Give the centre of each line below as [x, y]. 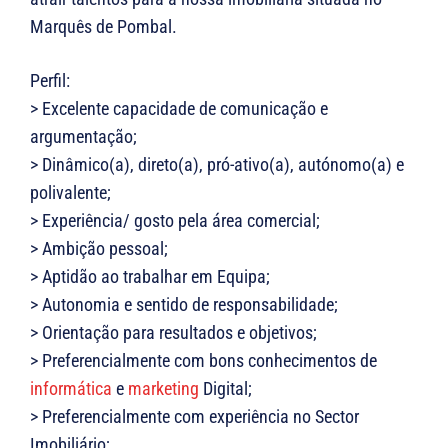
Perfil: [50, 80]
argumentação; [83, 136]
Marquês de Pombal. [103, 26]
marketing [163, 388]
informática [71, 388]
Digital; [225, 388]
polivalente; [70, 192]
